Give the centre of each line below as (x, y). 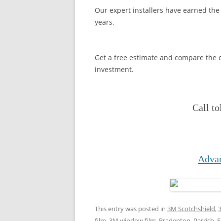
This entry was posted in (131, 209)
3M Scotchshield (191, 209)
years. (105, 22)
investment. (114, 69)
